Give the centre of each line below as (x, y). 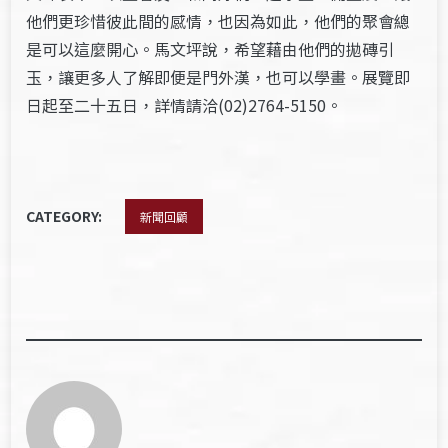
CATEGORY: (66, 216)
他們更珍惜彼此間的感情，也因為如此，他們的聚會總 (218, 21)
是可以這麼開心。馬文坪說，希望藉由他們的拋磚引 (210, 49)
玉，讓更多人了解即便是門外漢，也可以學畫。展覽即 (218, 77)
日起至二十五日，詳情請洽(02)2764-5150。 (184, 105)
